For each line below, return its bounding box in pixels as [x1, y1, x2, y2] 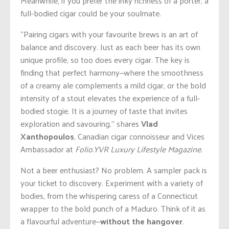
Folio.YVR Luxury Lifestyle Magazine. [75, 141, 202, 156]
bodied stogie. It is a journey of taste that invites [20, 103, 188, 118]
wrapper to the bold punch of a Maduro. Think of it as [20, 200, 205, 216]
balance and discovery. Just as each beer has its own [20, 39, 200, 54]
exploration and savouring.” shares [20, 116, 141, 131]
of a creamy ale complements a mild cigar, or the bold [20, 77, 206, 93]
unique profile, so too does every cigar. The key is [20, 52, 190, 67]
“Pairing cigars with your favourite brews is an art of [20, 26, 198, 41]
